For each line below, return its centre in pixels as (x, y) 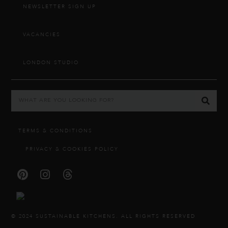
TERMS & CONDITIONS (56, 131)
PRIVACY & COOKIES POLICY (72, 149)
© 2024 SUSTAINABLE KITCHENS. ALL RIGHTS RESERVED (104, 216)
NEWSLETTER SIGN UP (60, 6)
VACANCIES (42, 34)
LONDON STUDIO (51, 62)
